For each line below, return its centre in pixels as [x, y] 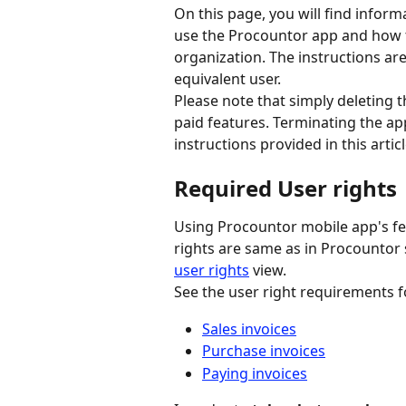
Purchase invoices [264, 351]
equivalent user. [227, 79]
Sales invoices [249, 329]
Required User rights [285, 188]
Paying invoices [255, 373]
